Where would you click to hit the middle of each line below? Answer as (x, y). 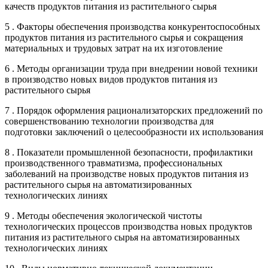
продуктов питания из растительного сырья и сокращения (124, 37)
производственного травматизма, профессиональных (114, 163)
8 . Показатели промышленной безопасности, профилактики (129, 152)
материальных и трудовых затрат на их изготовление (114, 48)
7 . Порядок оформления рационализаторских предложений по (134, 110)
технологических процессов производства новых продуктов (129, 226)
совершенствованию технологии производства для (109, 121)
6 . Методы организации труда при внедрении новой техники (131, 68)
